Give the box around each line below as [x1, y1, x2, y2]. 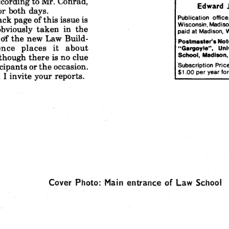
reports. [55, 70, 83, 80]
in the [63, 24, 87, 34]
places [21, 42, 45, 52]
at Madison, [192, 27, 225, 34]
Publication [178, 14, 209, 20]
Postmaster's [178, 37, 216, 44]
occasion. [54, 61, 89, 71]
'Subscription [177, 61, 213, 68]
